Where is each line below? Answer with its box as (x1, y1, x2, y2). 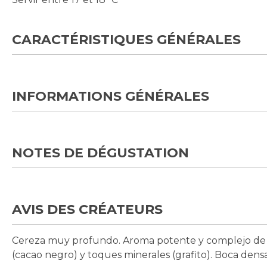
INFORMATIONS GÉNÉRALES (12, 88, 209, 105)
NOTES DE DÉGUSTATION (12, 145, 189, 162)
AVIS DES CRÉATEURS (12, 201, 163, 218)
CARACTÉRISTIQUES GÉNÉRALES (12, 32, 241, 48)
